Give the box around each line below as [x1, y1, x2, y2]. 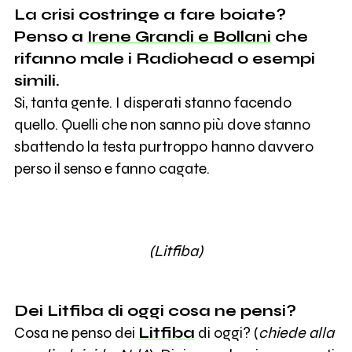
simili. [13, 71, 60, 90]
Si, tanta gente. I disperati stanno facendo [13, 93, 291, 112]
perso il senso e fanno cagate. [13, 159, 210, 178]
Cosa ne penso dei [13, 323, 138, 342]
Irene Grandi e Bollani [86, 27, 271, 46]
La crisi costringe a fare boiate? [13, 5, 286, 24]
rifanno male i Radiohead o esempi [13, 49, 315, 68]
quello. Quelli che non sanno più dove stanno [13, 115, 310, 134]
